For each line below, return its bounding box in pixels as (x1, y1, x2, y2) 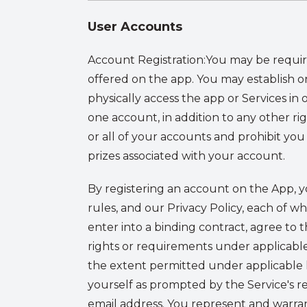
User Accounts (88, 19, 182, 34)
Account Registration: (88, 53, 206, 66)
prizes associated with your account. (88, 149, 285, 162)
